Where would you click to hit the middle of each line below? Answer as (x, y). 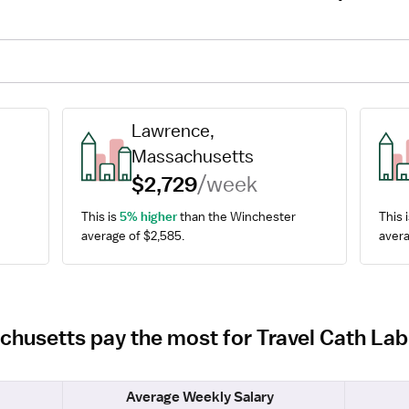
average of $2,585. (133, 236)
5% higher (149, 216)
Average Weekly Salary (200, 397)
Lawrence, (173, 131)
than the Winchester (237, 216)
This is (101, 216)
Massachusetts (192, 156)
